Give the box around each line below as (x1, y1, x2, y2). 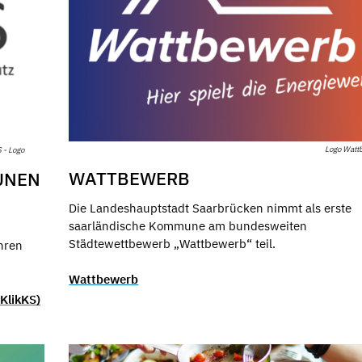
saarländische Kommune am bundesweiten (69, 217, 308, 234)
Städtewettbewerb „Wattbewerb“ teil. (69, 235, 276, 251)
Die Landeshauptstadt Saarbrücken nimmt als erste (69, 200, 352, 216)
